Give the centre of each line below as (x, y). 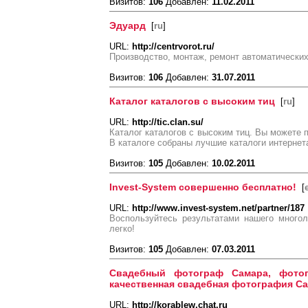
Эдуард (128, 25)
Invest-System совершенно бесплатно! (203, 187)
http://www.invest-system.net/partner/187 (218, 208)
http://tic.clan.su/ (168, 122)
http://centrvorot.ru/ (173, 46)
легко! (122, 229)
